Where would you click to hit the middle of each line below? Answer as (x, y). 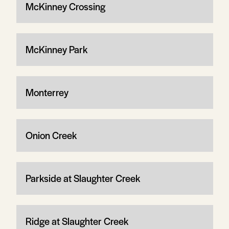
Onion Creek (51, 135)
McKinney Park (56, 49)
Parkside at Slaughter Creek (83, 178)
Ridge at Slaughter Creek (77, 221)
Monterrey (47, 92)
